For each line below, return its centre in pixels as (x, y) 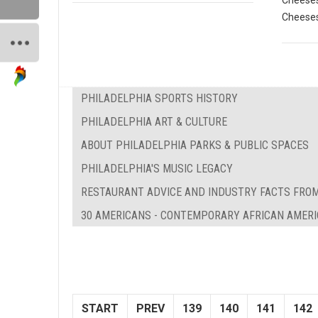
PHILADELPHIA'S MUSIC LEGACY (157, 168)
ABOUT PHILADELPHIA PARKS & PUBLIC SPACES (195, 145)
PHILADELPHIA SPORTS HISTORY (159, 98)
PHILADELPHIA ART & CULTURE (154, 121)
